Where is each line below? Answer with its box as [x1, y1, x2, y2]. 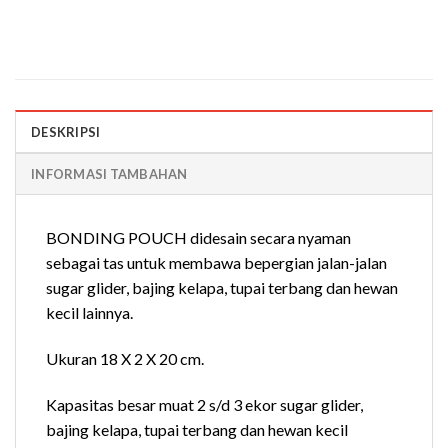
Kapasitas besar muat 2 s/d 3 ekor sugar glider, [46, 394, 363, 414]
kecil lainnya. [46, 303, 133, 323]
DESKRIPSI [31, 124, 101, 141]
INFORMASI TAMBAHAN [31, 166, 188, 183]
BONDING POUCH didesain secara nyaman [46, 228, 351, 248]
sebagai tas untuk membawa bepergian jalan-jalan [46, 253, 387, 273]
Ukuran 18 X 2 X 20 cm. [46, 349, 204, 369]
